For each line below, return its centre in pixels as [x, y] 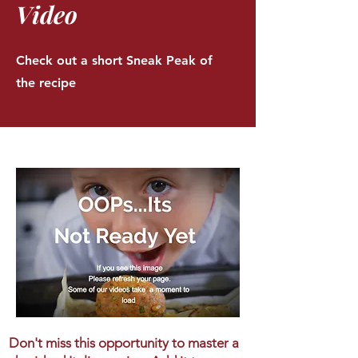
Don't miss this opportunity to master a [124, 343]
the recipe [46, 83]
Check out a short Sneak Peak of [114, 61]
